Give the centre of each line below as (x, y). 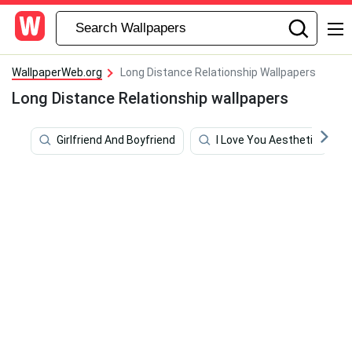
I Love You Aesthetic (268, 140)
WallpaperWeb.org (57, 72)
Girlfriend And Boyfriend (116, 140)
